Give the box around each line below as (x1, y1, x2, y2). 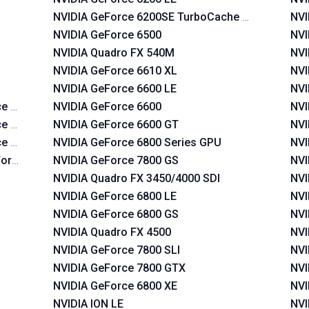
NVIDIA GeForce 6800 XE (53, 279, 178, 292)
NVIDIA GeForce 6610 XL (53, 64, 178, 77)
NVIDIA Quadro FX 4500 (53, 226, 172, 239)
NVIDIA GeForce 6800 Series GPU (53, 136, 222, 149)
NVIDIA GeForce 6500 (53, 28, 162, 41)
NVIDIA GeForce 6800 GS (53, 208, 179, 221)
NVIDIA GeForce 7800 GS (53, 154, 179, 167)
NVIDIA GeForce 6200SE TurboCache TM (53, 10, 259, 23)
